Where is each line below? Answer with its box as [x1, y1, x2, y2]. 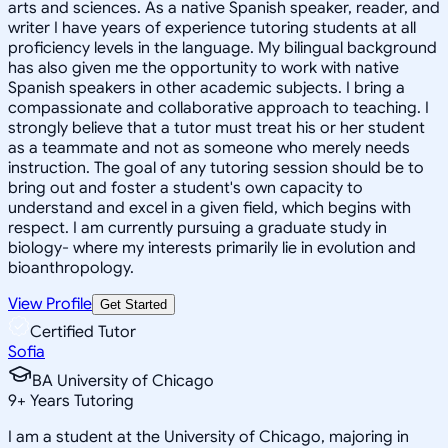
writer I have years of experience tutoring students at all [8, 17, 416, 38]
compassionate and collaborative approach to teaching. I [8, 97, 429, 118]
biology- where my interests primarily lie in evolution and [8, 237, 416, 258]
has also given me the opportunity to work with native [8, 57, 399, 78]
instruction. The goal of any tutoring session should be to [8, 157, 424, 178]
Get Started [100, 296, 167, 312]
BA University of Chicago [32, 370, 214, 391]
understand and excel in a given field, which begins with [8, 197, 411, 218]
